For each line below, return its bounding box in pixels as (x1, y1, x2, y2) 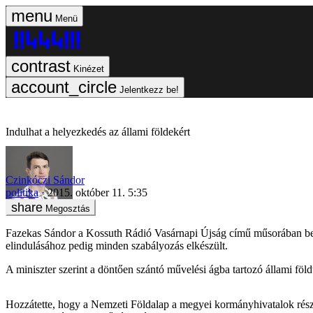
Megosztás (45, 203, 90, 214)
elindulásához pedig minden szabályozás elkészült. (6, 239, 228, 252)
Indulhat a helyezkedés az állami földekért (6, 126, 190, 138)
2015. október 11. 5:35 (48, 186, 147, 198)
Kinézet (73, 64, 104, 74)
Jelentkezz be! (119, 85, 179, 95)
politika (6, 186, 38, 198)
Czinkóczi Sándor (6, 173, 85, 186)
